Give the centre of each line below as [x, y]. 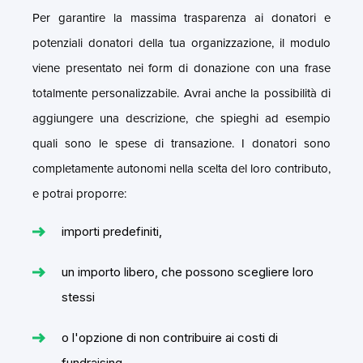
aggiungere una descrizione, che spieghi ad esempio [181, 118]
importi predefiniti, [112, 231]
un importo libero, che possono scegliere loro [188, 271]
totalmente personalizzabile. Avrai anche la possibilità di [181, 93]
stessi [78, 297]
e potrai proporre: [79, 193]
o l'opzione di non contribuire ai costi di [170, 337]
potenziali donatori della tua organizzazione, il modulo [181, 43]
